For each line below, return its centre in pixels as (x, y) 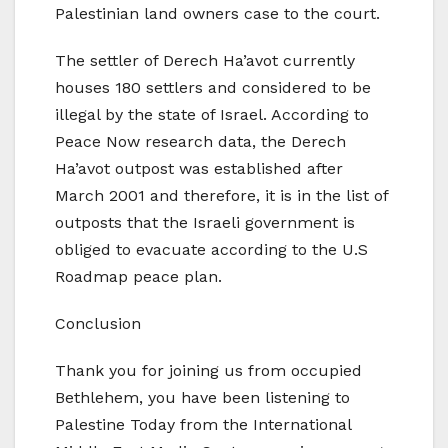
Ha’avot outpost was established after (199, 169)
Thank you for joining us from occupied (208, 371)
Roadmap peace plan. (138, 277)
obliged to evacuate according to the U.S (211, 250)
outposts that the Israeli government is (205, 223)
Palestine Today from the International (203, 425)
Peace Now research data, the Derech (200, 142)
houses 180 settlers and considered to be (213, 88)
